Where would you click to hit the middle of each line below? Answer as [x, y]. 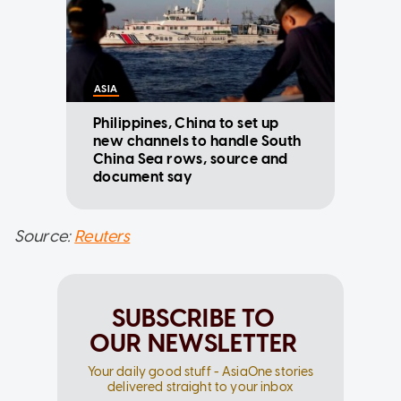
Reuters [102, 236]
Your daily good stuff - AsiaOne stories [200, 371]
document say [143, 176]
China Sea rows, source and [191, 158]
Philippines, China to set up [186, 123]
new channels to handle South [197, 141]
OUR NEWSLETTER [193, 342]
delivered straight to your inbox [200, 387]
